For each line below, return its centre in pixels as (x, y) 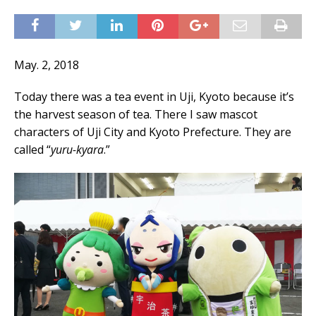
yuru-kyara (77, 150)
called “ (32, 150)
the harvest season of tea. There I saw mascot (136, 114)
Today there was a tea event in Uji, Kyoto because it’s (154, 97)
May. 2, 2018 (47, 65)
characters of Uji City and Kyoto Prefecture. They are (153, 132)
